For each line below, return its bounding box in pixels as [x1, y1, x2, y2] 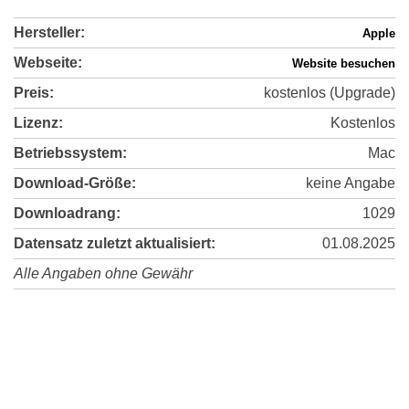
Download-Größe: [14, 175, 136, 192]
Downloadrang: [14, 205, 121, 222]
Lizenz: [14, 115, 63, 131]
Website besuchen [292, 57, 395, 71]
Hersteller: [14, 25, 85, 41]
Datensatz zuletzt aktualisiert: [14, 236, 215, 252]
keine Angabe [306, 175, 395, 192]
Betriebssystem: [14, 145, 127, 162]
